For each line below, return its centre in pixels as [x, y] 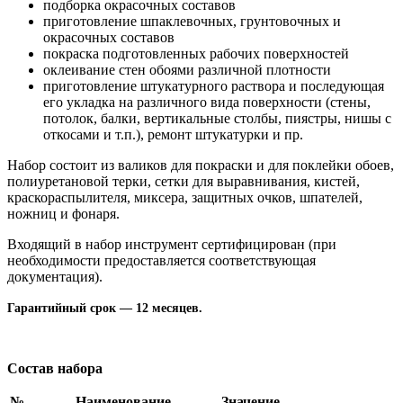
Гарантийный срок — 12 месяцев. [105, 308]
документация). [55, 276]
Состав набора [55, 368]
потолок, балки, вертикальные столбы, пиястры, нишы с [217, 118]
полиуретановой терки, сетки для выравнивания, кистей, [184, 181]
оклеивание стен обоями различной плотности [187, 69]
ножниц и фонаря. [63, 213]
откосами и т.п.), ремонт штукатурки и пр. [173, 134]
